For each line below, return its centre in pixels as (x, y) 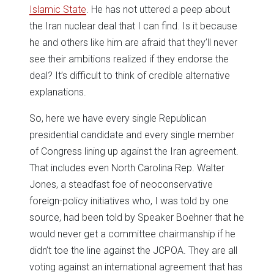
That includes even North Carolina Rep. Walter (127, 168)
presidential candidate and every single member (132, 135)
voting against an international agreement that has (136, 267)
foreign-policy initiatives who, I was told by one (129, 201)
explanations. (58, 92)
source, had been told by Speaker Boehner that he (137, 217)
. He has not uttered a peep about (158, 9)
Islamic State (58, 9)
